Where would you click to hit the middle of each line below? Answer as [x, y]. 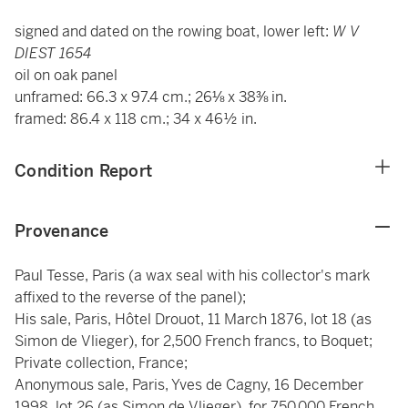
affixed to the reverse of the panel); [130, 297]
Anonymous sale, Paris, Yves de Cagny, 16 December [189, 385]
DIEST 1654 [53, 53]
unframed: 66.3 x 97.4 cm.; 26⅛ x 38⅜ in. [151, 97]
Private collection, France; [101, 363]
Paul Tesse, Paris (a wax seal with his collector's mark [192, 275]
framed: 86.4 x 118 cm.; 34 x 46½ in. [136, 119]
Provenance [62, 231]
